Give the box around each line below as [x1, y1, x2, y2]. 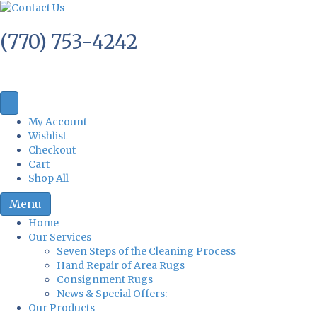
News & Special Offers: [57, 287, 167, 301]
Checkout [28, 144, 76, 157]
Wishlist [28, 129, 67, 143]
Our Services [28, 231, 91, 244]
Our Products [28, 301, 95, 315]
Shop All [28, 172, 69, 185]
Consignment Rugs [57, 273, 153, 287]
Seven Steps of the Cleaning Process [57, 245, 236, 258]
